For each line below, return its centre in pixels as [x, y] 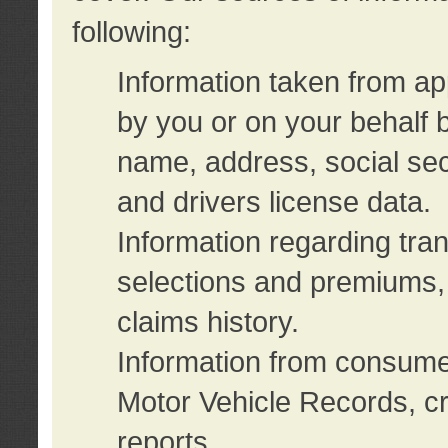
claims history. [207, 322]
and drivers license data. [273, 202]
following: [131, 32]
